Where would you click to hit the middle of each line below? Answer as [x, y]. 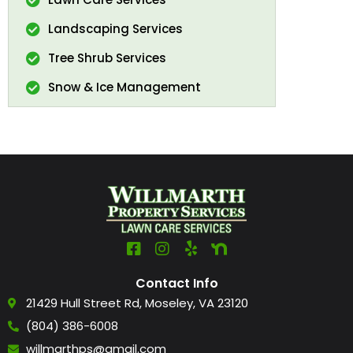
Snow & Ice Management [124, 87]
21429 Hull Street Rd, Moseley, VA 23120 [137, 303]
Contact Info [176, 284]
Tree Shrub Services [107, 58]
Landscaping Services [115, 28]
